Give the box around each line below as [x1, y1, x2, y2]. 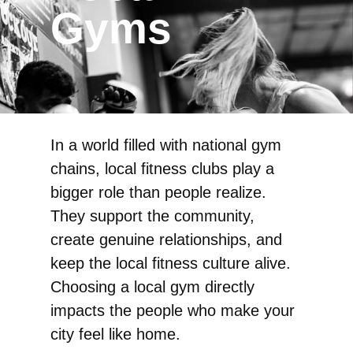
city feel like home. [50, 325, 180, 344]
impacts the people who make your [50, 302, 295, 320]
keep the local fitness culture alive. [50, 255, 291, 273]
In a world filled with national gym [50, 136, 281, 154]
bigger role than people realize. [50, 184, 266, 202]
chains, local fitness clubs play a [50, 160, 274, 178]
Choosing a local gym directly [50, 278, 255, 296]
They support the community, [50, 207, 255, 225]
